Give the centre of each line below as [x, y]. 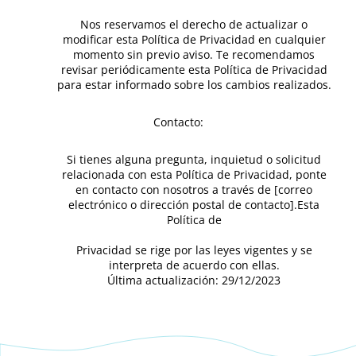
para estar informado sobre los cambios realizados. [194, 85]
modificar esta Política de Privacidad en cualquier [194, 39]
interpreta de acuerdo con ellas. [194, 265]
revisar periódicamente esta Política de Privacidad [194, 70]
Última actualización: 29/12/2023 [194, 280]
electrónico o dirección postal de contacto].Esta [194, 205]
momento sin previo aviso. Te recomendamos [194, 54]
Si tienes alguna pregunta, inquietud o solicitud [194, 159]
